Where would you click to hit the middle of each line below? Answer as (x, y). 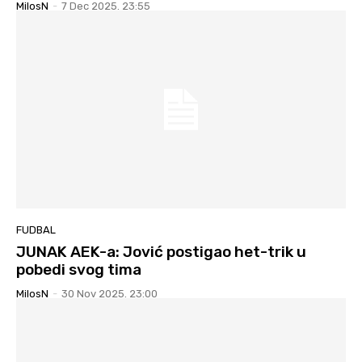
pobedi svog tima (79, 269)
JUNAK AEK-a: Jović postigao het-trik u (161, 251)
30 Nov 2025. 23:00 (109, 293)
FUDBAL (36, 229)
